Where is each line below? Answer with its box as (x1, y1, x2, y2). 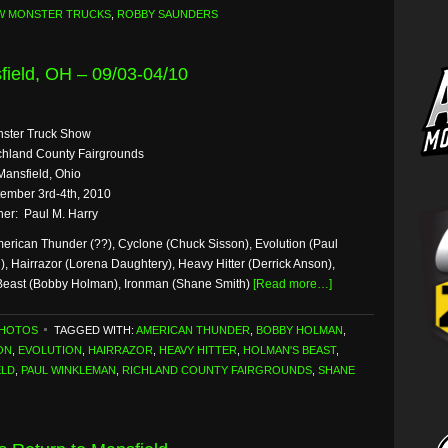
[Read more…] (253, 277, 332, 291)
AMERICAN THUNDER (136, 324, 250, 336)
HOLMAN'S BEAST (243, 344, 336, 356)
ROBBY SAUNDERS (117, 8, 218, 20)
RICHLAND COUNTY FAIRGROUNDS (122, 364, 312, 376)
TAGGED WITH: (54, 324, 136, 336)
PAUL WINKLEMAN (21, 364, 116, 376)
